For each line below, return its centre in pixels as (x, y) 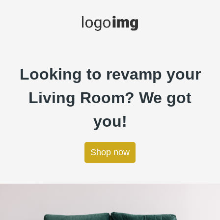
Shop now (110, 152)
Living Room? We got (110, 98)
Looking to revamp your (110, 74)
